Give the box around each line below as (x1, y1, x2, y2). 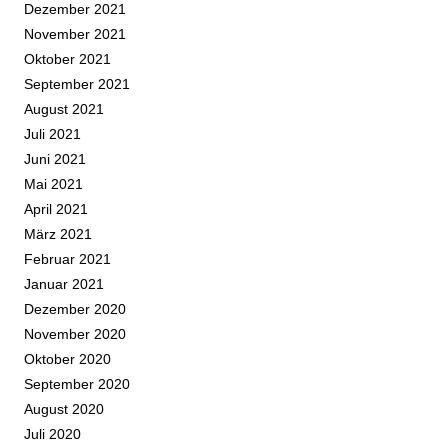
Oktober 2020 (24, 351, 111, 368)
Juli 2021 (24, 126, 81, 143)
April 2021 (24, 201, 88, 218)
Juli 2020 (24, 426, 81, 443)
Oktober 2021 (24, 51, 111, 68)
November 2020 (24, 326, 126, 343)
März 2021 (24, 226, 92, 243)
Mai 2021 (24, 176, 83, 193)
